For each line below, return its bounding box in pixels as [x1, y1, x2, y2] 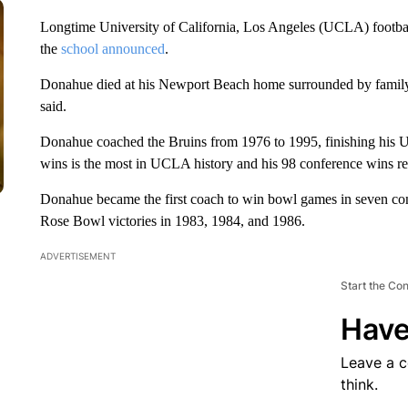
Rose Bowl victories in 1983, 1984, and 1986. [39, 213, 305, 229]
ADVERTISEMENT [39, 250, 116, 261]
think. [340, 375, 378, 393]
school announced [60, 41, 165, 56]
